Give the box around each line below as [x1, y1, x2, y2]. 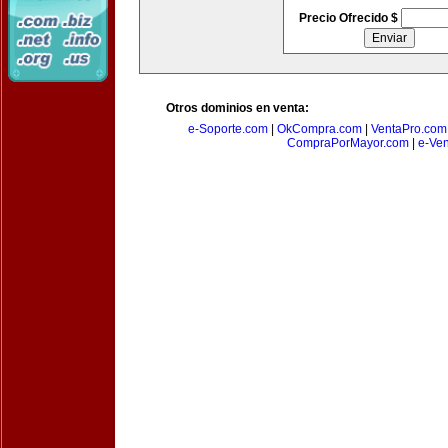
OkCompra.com [277, 122, 362, 136]
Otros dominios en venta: [166, 101, 309, 115]
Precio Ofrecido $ [298, 11, 401, 25]
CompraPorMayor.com [286, 136, 409, 150]
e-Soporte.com [188, 122, 268, 136]
